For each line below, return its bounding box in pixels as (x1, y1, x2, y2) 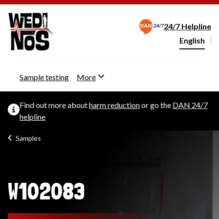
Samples (16, 134, 41, 142)
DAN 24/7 (173, 100, 208, 109)
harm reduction (89, 100, 140, 109)
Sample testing (20, 72, 69, 82)
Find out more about (20, 100, 89, 109)
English (179, 36, 205, 45)
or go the (140, 100, 173, 109)
